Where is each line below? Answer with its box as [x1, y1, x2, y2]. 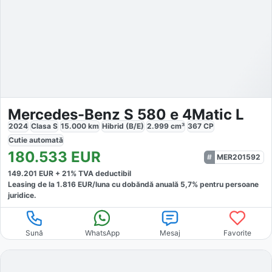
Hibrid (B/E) [102, 121, 144, 131]
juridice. [8, 190, 36, 200]
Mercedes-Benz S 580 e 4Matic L [8, 105, 244, 123]
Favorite [223, 228, 252, 237]
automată [29, 135, 63, 144]
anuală [155, 179, 180, 189]
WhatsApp [84, 228, 120, 237]
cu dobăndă [110, 179, 154, 189]
